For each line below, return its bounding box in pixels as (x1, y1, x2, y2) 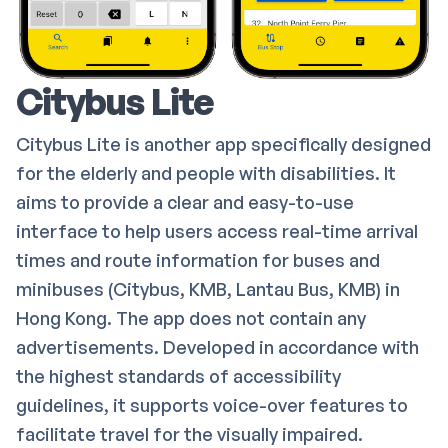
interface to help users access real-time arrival (16, 219, 418, 242)
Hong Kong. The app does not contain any (16, 306, 366, 329)
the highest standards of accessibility (16, 364, 341, 387)
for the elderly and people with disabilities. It (16, 161, 396, 184)
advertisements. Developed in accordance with (16, 335, 419, 358)
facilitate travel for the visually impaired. (16, 422, 363, 445)
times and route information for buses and (16, 248, 380, 271)
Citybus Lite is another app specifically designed (16, 132, 431, 155)
